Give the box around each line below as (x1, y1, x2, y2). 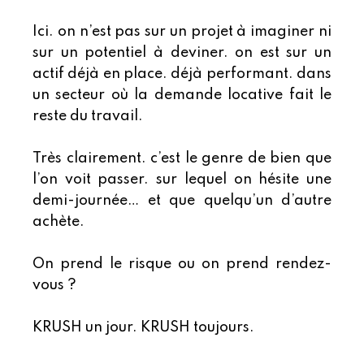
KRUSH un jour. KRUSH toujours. (32, 320, 254, 336)
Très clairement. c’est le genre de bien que (32, 151, 331, 167)
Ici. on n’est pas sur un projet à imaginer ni (32, 24, 331, 40)
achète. (32, 214, 84, 230)
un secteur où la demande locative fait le (32, 88, 331, 103)
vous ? (32, 278, 76, 293)
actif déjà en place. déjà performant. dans (32, 67, 331, 82)
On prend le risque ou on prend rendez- (32, 257, 331, 272)
